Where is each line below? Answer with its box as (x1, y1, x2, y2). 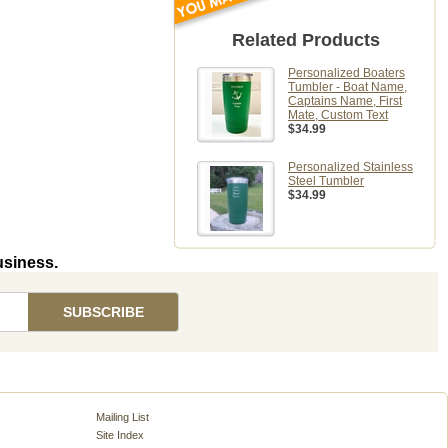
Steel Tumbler (288, 174, 364, 188)
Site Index (95, 429, 144, 441)
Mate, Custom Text (288, 108, 388, 122)
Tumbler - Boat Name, (288, 80, 407, 94)
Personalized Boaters (288, 66, 405, 80)
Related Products (231, 30, 380, 50)
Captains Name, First (288, 94, 402, 108)
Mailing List (95, 411, 149, 423)
